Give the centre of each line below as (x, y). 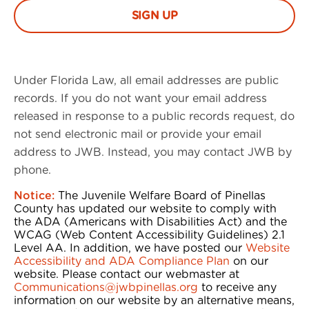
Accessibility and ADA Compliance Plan (122, 261)
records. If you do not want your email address (140, 98)
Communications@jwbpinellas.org (106, 287)
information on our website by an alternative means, (154, 300)
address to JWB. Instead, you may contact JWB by (153, 152)
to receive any (237, 287)
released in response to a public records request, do (154, 116)
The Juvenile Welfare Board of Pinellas (160, 196)
